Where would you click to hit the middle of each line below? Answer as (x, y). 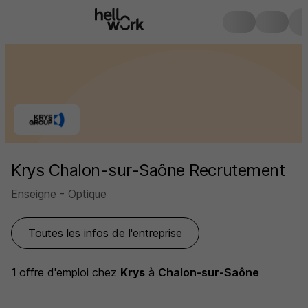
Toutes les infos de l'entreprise (105, 233)
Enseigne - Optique (59, 194)
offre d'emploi (56, 272)
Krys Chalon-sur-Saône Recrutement (148, 170)
